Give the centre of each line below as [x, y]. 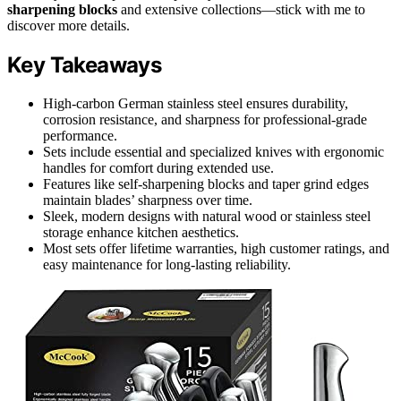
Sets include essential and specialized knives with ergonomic [213, 151]
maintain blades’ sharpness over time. [148, 200]
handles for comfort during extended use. [158, 167]
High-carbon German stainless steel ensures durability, [196, 103]
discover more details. [68, 25]
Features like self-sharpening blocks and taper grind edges [206, 183]
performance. [80, 135]
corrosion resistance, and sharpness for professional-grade [205, 119]
